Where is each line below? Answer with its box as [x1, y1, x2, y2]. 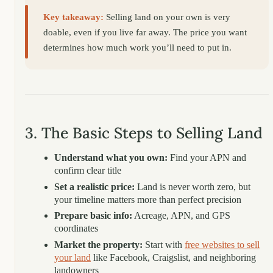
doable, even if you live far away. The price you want [43, 26, 247, 37]
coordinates [54, 223, 98, 234]
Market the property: [54, 239, 143, 250]
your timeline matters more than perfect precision [54, 194, 241, 205]
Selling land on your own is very [104, 11, 231, 22]
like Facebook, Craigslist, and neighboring [91, 252, 256, 263]
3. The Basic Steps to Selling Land [25, 123, 263, 143]
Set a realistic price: [54, 181, 135, 192]
